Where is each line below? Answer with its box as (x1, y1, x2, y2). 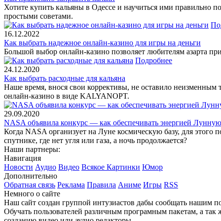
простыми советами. (4, 11, 73, 20)
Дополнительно (4, 171, 57, 180)
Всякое (81, 162, 107, 171)
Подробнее (135, 56, 172, 65)
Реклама (57, 180, 85, 189)
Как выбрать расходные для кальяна (4, 74, 125, 82)
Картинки (107, 162, 140, 171)
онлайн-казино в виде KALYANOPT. (4, 91, 129, 100)
